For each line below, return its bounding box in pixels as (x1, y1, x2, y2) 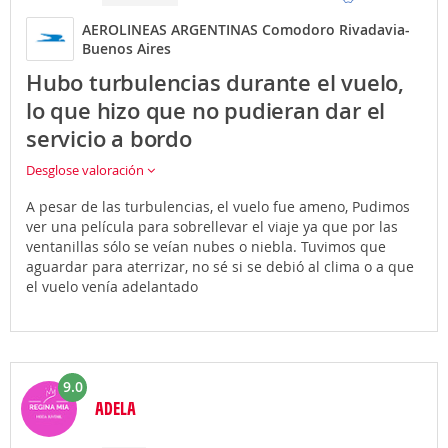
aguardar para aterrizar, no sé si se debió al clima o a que (26, 257, 414, 276)
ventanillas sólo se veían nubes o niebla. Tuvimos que (26, 237, 386, 256)
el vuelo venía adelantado (26, 277, 198, 296)
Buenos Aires (82, 39, 171, 58)
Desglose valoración (26, 161, 147, 179)
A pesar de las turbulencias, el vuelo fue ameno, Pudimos (26, 197, 410, 216)
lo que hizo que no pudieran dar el (26, 96, 386, 126)
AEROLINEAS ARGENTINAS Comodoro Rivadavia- (82, 20, 410, 39)
